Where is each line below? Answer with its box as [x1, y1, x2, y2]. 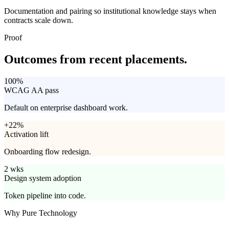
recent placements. [89, 53, 187, 66]
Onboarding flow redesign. [4, 147, 91, 156]
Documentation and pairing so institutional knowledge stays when [4, 7, 216, 16]
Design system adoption [4, 174, 81, 183]
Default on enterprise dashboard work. [4, 103, 128, 112]
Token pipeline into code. [4, 191, 86, 200]
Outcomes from [4, 53, 86, 66]
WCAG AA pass [4, 86, 59, 95]
